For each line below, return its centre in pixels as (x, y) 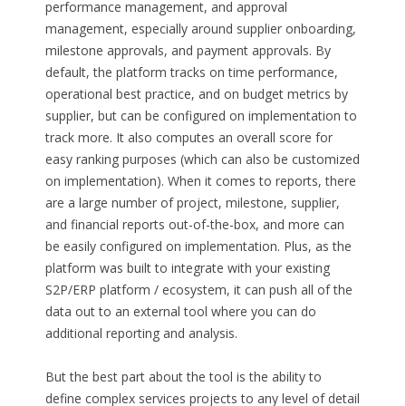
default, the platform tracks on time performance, (191, 72)
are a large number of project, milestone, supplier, (192, 203)
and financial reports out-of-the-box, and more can (194, 225)
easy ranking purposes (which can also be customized (202, 159)
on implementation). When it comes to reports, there (200, 181)
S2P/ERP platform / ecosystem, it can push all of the (198, 290)
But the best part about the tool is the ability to (183, 377)
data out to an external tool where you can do (180, 312)
